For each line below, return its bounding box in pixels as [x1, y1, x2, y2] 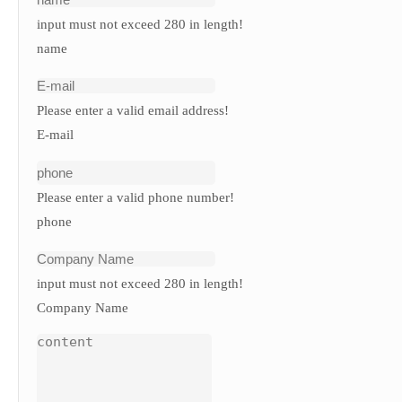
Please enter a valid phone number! [37, 189, 234, 205]
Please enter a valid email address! [37, 102, 229, 118]
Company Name [37, 300, 128, 315]
